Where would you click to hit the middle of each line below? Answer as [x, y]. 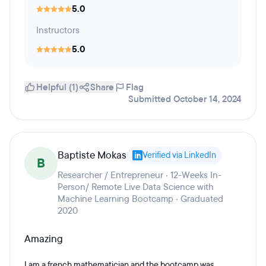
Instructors [58, 30]
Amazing [44, 239]
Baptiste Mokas [92, 155]
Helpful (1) [57, 87]
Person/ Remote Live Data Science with [136, 187]
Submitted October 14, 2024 [185, 99]
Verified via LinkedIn [179, 155]
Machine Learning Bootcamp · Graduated [140, 199]
